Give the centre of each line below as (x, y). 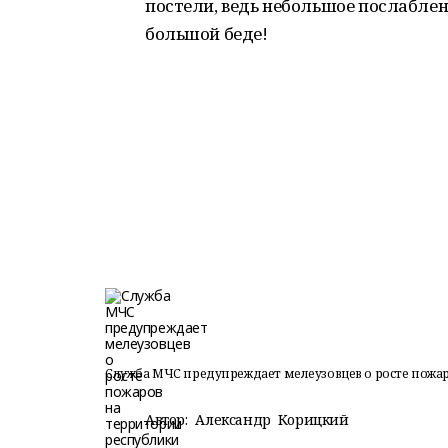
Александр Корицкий (272, 419)
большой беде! (206, 33)
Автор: (166, 419)
